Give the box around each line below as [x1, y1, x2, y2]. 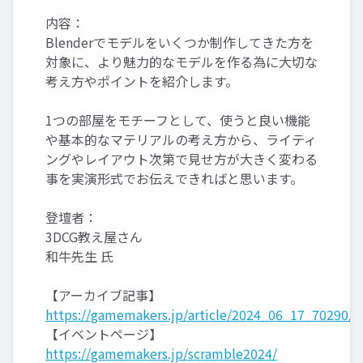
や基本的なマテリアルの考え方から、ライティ [45, 130, 317, 149]
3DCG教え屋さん [45, 227, 143, 246]
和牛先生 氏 [45, 246, 113, 266]
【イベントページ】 [45, 324, 162, 344]
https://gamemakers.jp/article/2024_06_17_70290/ [45, 305, 353, 324]
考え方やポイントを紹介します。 [45, 71, 238, 91]
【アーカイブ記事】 [45, 285, 161, 305]
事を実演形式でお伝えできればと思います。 [45, 169, 303, 188]
